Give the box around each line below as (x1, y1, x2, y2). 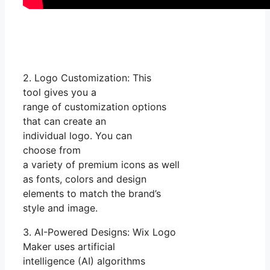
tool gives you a (23, 86, 96, 98)
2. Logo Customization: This (23, 71, 151, 84)
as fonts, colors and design (23, 172, 146, 185)
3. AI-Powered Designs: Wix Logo (23, 225, 176, 238)
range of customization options (23, 100, 166, 113)
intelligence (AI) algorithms (23, 254, 145, 267)
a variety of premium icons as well (23, 158, 180, 171)
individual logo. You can (23, 129, 132, 142)
